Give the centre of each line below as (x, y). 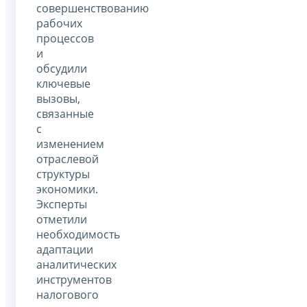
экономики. (67, 189)
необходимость (78, 234)
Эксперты (62, 204)
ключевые (63, 83)
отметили (62, 219)
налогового (67, 294)
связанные (65, 113)
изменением (70, 144)
